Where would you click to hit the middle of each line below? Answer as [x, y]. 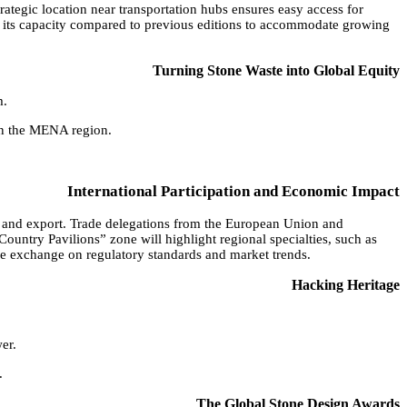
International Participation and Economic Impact [233, 191]
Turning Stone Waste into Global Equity [276, 70]
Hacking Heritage [346, 284]
